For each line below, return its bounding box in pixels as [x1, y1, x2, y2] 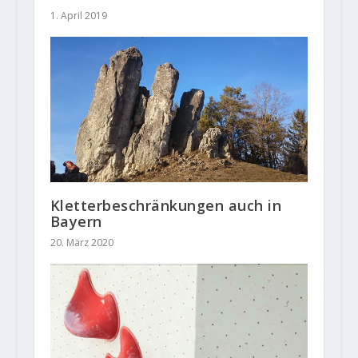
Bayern [50, 212, 102, 231]
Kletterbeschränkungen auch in [50, 196, 282, 215]
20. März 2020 [50, 236, 113, 249]
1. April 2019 [50, 9, 107, 23]
